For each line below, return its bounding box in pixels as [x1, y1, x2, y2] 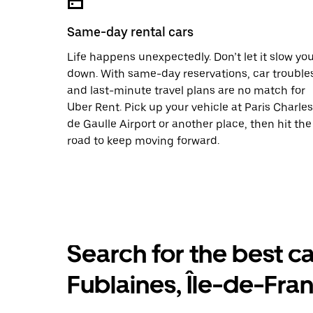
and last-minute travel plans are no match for [67, 84, 305, 97]
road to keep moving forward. [67, 134, 219, 147]
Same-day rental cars [67, 24, 194, 39]
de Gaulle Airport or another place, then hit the [67, 117, 312, 131]
